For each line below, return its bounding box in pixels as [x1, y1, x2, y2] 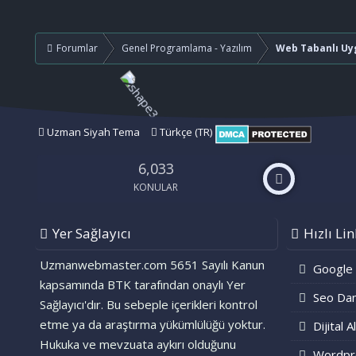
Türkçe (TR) [157, 125, 213, 140]
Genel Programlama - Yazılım [121, 41, 252, 56]
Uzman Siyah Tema [44, 125, 140, 140]
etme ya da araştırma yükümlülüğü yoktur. [39, 316, 265, 333]
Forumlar [56, 41, 98, 56]
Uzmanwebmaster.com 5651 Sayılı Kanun [39, 257, 265, 273]
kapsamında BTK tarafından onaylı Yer [39, 277, 246, 293]
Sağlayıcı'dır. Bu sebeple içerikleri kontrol [39, 296, 257, 313]
